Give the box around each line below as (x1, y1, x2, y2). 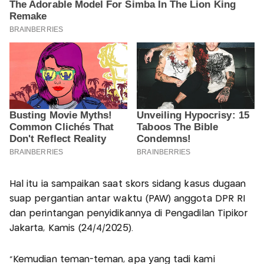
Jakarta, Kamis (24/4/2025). (9, 223, 136, 233)
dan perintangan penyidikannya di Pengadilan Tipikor (9, 209, 248, 218)
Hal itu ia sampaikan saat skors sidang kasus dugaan (9, 179, 246, 189)
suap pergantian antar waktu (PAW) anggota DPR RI (9, 194, 246, 203)
